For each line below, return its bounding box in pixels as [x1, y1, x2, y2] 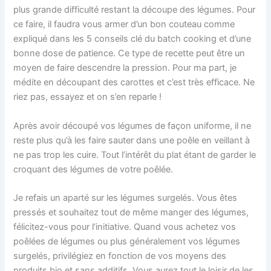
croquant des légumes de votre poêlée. [13, 163, 174, 175]
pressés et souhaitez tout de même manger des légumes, [13, 206, 249, 218]
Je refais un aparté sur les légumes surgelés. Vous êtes [13, 192, 238, 203]
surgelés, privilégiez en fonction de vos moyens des [13, 250, 227, 261]
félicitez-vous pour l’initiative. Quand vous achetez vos [13, 221, 237, 232]
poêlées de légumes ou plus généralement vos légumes [13, 235, 241, 247]
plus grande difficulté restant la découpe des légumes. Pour [13, 4, 256, 16]
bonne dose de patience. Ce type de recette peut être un [13, 48, 246, 59]
